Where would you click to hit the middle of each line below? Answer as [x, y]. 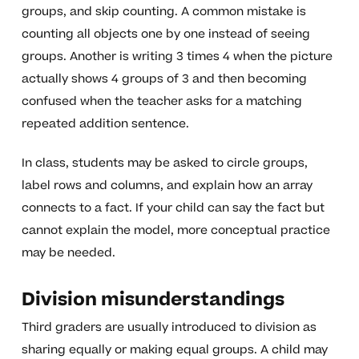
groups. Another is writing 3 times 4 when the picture [177, 57]
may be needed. [68, 253]
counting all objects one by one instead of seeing [165, 34]
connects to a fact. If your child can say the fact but [173, 208]
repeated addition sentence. [105, 124]
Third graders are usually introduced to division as [169, 328]
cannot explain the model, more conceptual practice [175, 231]
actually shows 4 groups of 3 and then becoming [164, 79]
